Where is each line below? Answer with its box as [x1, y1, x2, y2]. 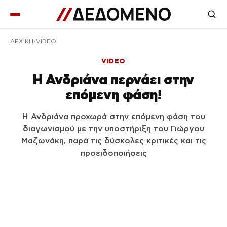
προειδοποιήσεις [80, 148, 147, 157]
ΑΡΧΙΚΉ [10, 38, 34, 44]
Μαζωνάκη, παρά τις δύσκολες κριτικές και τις [21, 136, 206, 145]
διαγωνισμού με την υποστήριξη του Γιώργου [23, 124, 204, 133]
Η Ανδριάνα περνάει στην [32, 72, 195, 87]
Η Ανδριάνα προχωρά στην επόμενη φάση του [22, 112, 205, 121]
